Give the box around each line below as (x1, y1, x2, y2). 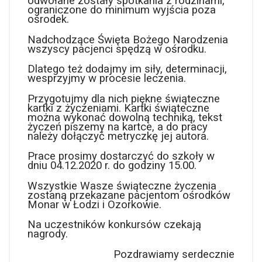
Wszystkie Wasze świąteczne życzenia (27, 179, 216, 192)
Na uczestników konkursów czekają (27, 218, 201, 232)
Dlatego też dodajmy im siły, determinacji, (27, 63, 227, 76)
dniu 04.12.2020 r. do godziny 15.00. (27, 159, 196, 173)
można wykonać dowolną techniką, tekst (27, 111, 222, 124)
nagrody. (27, 227, 68, 241)
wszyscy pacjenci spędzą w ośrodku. (27, 42, 206, 56)
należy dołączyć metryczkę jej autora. (27, 129, 209, 143)
